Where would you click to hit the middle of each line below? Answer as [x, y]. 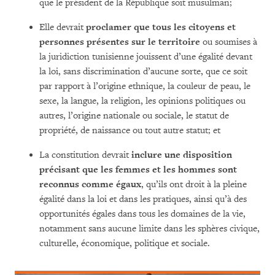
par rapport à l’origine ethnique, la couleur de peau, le [145, 86]
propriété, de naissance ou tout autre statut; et [130, 130]
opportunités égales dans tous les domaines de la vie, [142, 214]
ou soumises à [230, 42]
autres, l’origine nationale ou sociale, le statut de [134, 116]
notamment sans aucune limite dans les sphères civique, [149, 229]
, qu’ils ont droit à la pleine [194, 184]
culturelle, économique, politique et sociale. [125, 243]
